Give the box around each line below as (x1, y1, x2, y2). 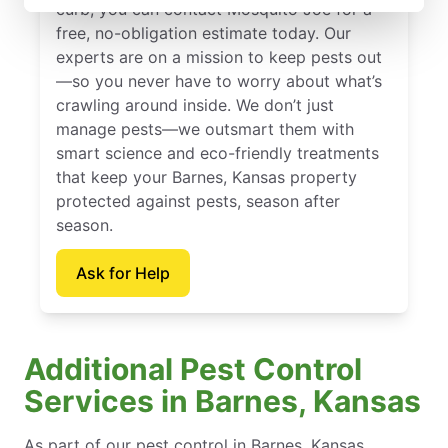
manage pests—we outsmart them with (56, 118, 354, 139)
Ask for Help (76, 262, 170, 283)
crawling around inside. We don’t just (56, 94, 334, 115)
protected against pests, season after (56, 190, 340, 211)
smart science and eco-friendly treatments (56, 142, 379, 163)
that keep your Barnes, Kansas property (56, 166, 357, 187)
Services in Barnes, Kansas (24, 382, 421, 419)
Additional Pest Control (24, 350, 362, 387)
